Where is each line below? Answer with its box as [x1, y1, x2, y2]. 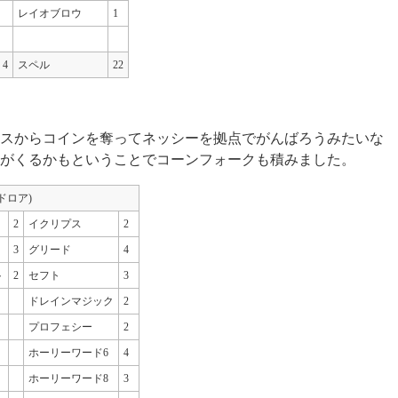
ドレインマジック [28, 295, 114, 308]
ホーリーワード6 [28, 346, 108, 360]
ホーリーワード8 [28, 372, 108, 386]
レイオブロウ [18, 7, 82, 20]
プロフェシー [28, 321, 92, 334]
